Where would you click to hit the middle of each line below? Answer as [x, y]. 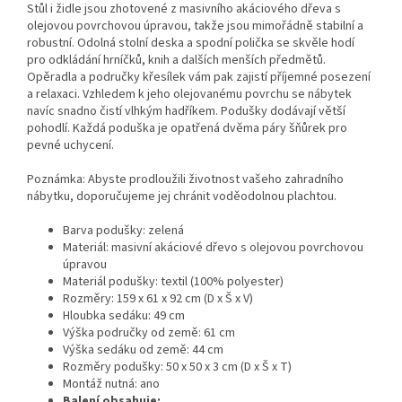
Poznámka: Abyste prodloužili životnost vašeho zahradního [185, 180]
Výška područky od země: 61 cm [149, 333]
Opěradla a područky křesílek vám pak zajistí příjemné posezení [199, 78]
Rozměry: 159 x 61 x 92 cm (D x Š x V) [158, 299]
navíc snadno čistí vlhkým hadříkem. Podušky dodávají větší [186, 112]
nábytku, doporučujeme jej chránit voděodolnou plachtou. [182, 197]
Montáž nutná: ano [111, 385]
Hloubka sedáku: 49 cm [124, 316]
